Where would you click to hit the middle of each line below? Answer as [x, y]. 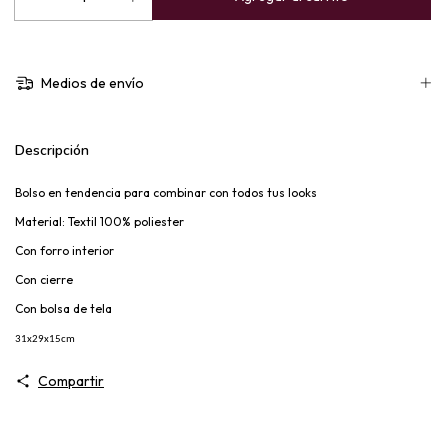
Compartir [70, 380]
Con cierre [44, 279]
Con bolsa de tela [65, 308]
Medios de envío [90, 83]
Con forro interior [64, 250]
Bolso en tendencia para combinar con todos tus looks [166, 192]
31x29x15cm [45, 339]
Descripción [52, 150]
